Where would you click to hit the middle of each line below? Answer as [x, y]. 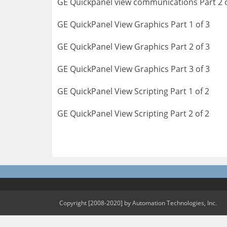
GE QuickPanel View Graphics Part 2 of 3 [134, 47]
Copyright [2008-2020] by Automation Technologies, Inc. [138, 203]
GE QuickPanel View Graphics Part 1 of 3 [134, 24]
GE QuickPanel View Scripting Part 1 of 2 [133, 91]
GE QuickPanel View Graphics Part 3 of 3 [134, 69]
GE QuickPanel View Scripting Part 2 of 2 [133, 113]
